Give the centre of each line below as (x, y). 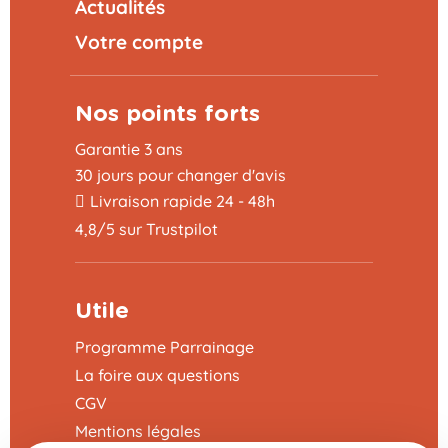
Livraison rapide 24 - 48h (182, 200)
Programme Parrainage (164, 346)
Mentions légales (138, 430)
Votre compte (139, 41)
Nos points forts (167, 113)
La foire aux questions (157, 374)
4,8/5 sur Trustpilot (146, 228)
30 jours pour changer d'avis (180, 174)
